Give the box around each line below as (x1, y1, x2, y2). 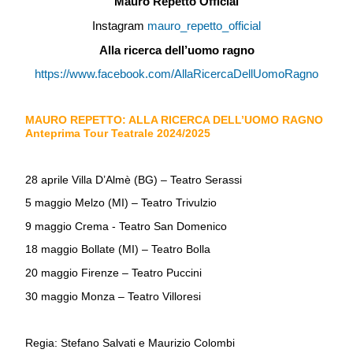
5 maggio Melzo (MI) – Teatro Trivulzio (25, 196, 217, 210)
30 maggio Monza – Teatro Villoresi (25, 289, 201, 303)
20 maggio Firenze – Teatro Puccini (25, 266, 202, 279)
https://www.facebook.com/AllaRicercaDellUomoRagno (35, 67, 318, 81)
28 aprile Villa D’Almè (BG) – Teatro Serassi (25, 173, 242, 186)
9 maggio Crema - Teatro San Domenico (25, 219, 227, 232)
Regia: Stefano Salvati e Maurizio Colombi (25, 336, 235, 349)
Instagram (92, 18, 147, 32)
